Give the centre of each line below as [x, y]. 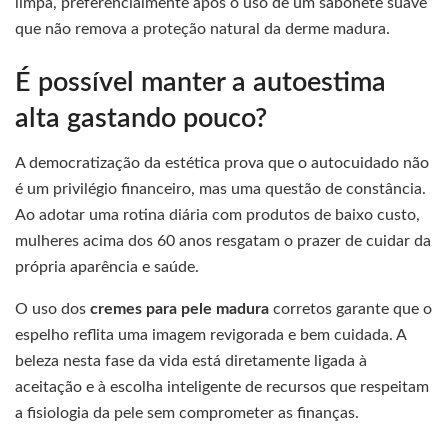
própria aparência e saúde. [107, 267]
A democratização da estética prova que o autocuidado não [222, 163]
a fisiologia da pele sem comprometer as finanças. [187, 413]
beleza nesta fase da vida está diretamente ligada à [191, 361]
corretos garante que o [350, 309]
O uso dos [52, 309]
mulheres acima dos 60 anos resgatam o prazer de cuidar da [223, 241]
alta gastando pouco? [141, 118]
